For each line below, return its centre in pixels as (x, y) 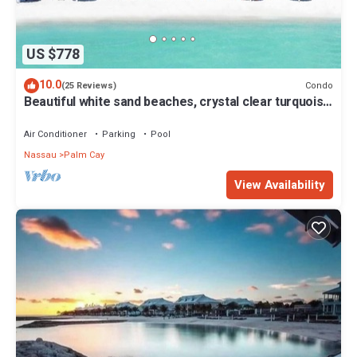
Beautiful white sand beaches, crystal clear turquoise (178, 102)
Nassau (40, 155)
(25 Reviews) (89, 86)
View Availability (280, 185)
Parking (119, 135)
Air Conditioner (55, 135)
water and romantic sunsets (105, 117)
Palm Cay (84, 155)
